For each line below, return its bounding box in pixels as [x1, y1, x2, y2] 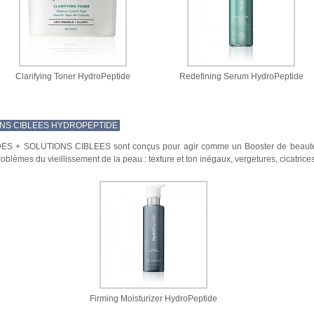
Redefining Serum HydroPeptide [179, 71, 303, 81]
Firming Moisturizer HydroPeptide [90, 294, 218, 303]
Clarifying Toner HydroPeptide [15, 71, 130, 81]
